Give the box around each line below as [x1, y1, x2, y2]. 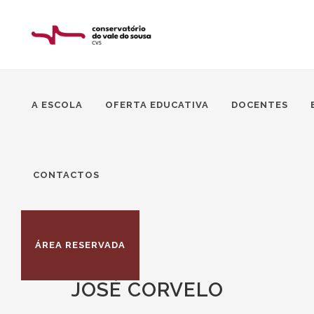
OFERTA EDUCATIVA [105, 100, 209, 110]
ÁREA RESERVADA [35, 240, 125, 250]
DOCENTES [231, 100, 288, 110]
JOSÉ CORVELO [71, 278, 224, 301]
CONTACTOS [33, 170, 100, 180]
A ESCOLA [32, 100, 83, 110]
